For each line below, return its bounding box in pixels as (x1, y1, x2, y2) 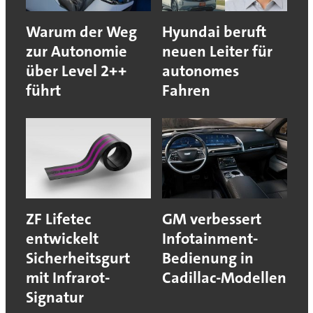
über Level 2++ (25, 61, 126, 82)
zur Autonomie (25, 41, 127, 62)
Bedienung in (162, 248, 254, 269)
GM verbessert (162, 209, 261, 230)
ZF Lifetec (25, 209, 92, 230)
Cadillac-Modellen (162, 268, 286, 289)
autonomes (162, 61, 239, 82)
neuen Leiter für (162, 41, 272, 62)
